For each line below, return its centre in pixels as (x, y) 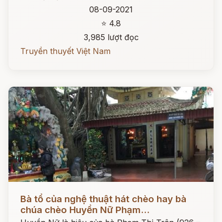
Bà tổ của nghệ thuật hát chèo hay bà (103, 199)
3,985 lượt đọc (111, 37)
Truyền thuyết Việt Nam (65, 51)
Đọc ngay (27, 191)
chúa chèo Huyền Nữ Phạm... (85, 210)
